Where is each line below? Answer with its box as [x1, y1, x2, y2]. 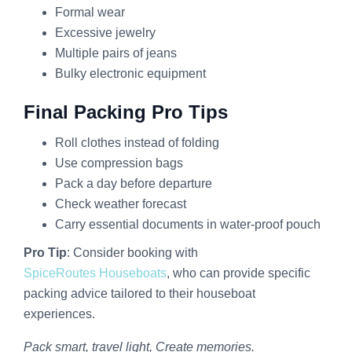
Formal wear [55, 5, 125, 20]
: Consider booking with [67, 246, 198, 260]
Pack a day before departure [55, 177, 212, 191]
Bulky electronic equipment [55, 67, 206, 81]
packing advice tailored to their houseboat [24, 287, 255, 301]
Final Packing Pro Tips [24, 101, 228, 123]
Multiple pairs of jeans [55, 46, 177, 60]
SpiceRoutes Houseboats [24, 266, 167, 280]
